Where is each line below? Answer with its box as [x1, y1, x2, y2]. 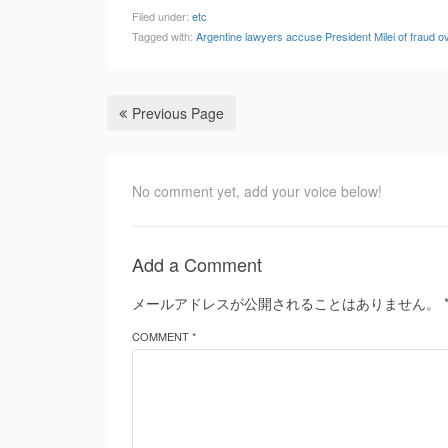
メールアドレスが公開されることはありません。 [132, 293, 440, 313]
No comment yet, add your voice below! [132, 181, 382, 201]
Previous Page [132, 103, 224, 123]
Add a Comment [132, 251, 262, 277]
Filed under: [132, 8, 192, 24]
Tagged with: [132, 28, 196, 44]
